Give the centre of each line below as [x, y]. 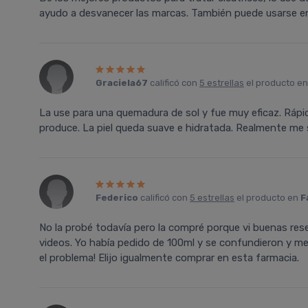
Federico [117, 198]
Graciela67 [122, 83]
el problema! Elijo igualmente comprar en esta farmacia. [169, 258]
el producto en [267, 198]
